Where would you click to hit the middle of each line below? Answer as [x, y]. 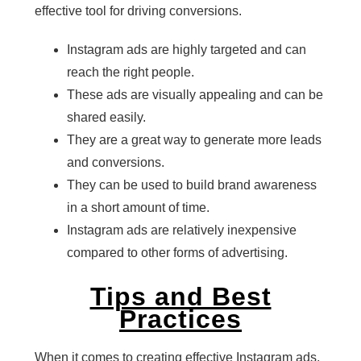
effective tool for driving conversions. [138, 10]
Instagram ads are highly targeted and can [186, 49]
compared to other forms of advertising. [177, 252]
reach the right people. [130, 72]
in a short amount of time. [138, 207]
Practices [180, 320]
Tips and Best [180, 297]
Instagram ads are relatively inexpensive [181, 230]
